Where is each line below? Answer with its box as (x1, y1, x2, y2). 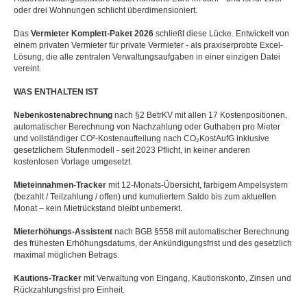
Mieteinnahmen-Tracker (14, 180, 106, 190)
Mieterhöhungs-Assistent (14, 227, 112, 236)
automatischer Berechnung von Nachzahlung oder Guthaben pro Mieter (14, 122, 280, 132)
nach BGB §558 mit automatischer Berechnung (112, 227, 289, 236)
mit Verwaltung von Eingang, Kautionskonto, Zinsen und (82, 273, 291, 283)
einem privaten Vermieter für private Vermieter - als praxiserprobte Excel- (14, 40, 283, 50)
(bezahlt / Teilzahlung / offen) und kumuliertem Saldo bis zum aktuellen (14, 192, 276, 201)
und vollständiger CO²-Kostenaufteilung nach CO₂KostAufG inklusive (14, 134, 269, 143)
